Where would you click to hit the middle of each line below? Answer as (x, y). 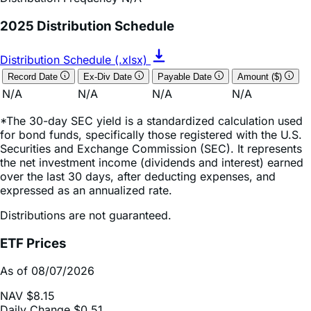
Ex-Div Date (109, 49)
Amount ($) (261, 49)
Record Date (34, 49)
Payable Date (186, 49)
